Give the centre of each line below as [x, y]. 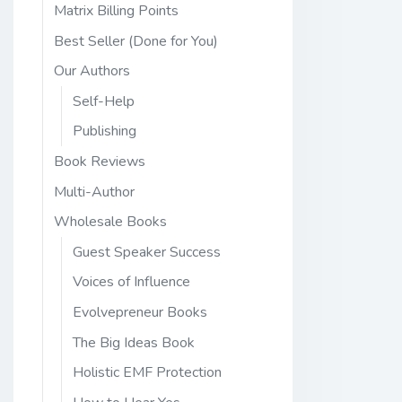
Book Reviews [100, 162]
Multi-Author [94, 192]
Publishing [105, 131]
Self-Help [104, 101]
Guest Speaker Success [147, 252]
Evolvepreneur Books [140, 312]
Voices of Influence [131, 282]
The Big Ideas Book [134, 342]
